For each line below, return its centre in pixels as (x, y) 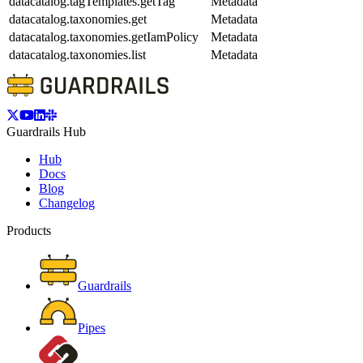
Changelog (67, 203)
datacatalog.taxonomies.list (77, 55)
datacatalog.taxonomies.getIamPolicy (104, 37)
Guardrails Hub (46, 132)
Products (29, 231)
